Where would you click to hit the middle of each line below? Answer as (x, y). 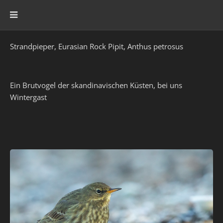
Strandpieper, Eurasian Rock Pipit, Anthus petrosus (97, 46)
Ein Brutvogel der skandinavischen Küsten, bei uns (96, 85)
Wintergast (28, 97)
